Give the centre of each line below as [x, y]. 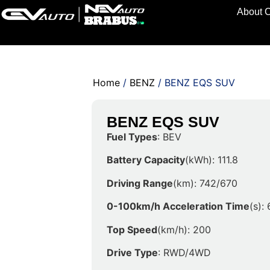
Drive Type [133, 252]
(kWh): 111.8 [212, 160]
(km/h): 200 [184, 229]
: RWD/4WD [185, 252]
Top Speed [132, 229]
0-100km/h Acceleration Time [178, 206]
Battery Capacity [146, 160]
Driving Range [140, 183]
